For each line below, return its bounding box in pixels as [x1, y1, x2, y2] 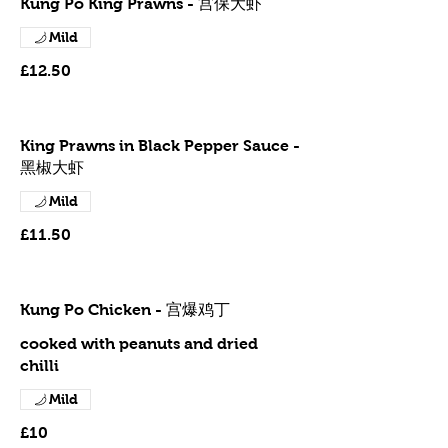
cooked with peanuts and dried [20, 335, 258, 352]
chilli [20, 357, 59, 374]
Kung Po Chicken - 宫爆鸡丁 [20, 301, 230, 318]
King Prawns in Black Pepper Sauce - [20, 137, 300, 154]
